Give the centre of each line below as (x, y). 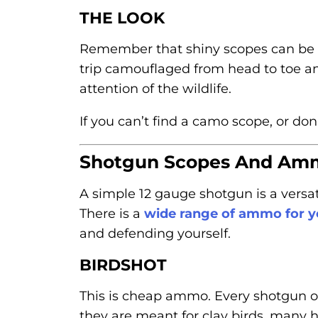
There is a (112, 214)
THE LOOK (122, 18)
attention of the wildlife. (155, 89)
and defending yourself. (155, 234)
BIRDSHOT (123, 265)
